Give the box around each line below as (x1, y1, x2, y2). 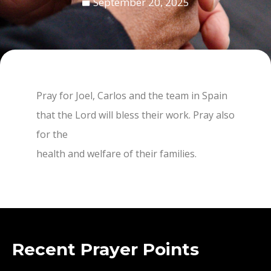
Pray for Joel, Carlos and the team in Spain (36, 89, 227, 102)
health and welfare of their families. (36, 147, 197, 160)
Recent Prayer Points (12, 239, 199, 260)
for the (36, 128, 68, 141)
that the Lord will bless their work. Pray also (36, 108, 235, 122)
